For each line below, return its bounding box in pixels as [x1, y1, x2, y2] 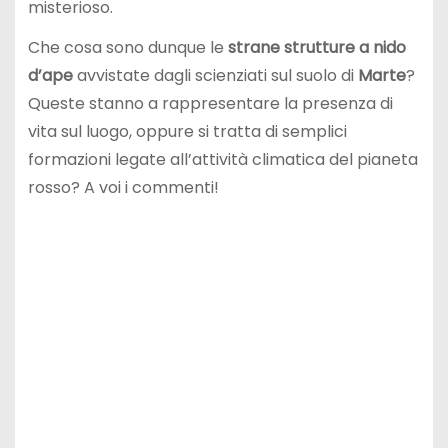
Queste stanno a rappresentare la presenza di [27, 92, 393, 116]
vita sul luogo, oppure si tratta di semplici [27, 120, 347, 144]
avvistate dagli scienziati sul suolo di [72, 64, 358, 88]
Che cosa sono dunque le [27, 36, 228, 60]
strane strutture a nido [227, 36, 406, 60]
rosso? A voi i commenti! [27, 176, 219, 200]
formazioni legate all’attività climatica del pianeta [27, 148, 418, 172]
